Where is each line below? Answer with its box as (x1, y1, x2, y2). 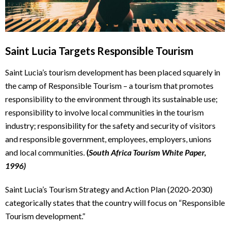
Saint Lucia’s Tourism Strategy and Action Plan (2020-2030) (5, 184, 213, 194)
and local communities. (5, 147, 86, 157)
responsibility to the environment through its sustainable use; (5, 93, 218, 104)
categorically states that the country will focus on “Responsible (5, 197, 225, 207)
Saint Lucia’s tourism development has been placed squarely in (5, 67, 220, 77)
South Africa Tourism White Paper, (89, 147, 206, 157)
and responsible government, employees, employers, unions (5, 133, 212, 144)
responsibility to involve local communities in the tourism (5, 107, 204, 117)
